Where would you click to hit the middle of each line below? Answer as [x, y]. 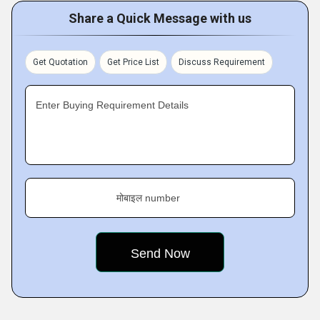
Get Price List [133, 62]
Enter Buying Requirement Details [112, 105]
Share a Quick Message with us [160, 18]
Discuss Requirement [222, 62]
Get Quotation [60, 62]
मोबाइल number [148, 198]
